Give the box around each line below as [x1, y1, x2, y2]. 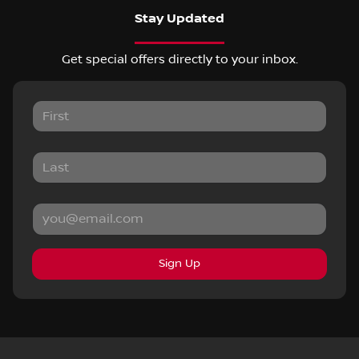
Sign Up [159, 256, 200, 270]
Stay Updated [135, 10, 224, 26]
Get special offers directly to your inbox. [61, 51, 298, 67]
